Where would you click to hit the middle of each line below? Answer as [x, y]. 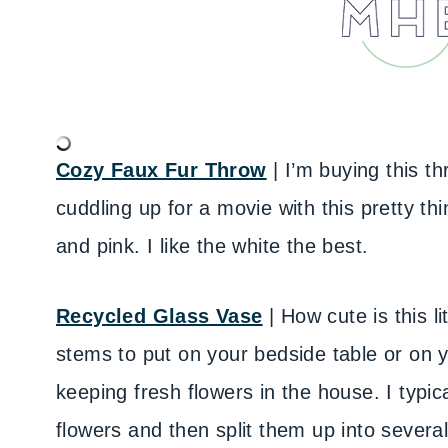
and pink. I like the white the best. [212, 246]
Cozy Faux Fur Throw [161, 170]
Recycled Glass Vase [159, 316]
